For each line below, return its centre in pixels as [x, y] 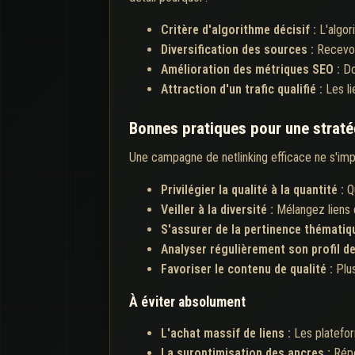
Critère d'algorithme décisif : [240, 29]
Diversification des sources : [239, 49]
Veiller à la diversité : [219, 209]
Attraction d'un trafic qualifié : [243, 89]
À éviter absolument [187, 302]
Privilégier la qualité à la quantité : [254, 189]
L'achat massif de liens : [227, 333]
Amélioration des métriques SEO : [252, 69]
